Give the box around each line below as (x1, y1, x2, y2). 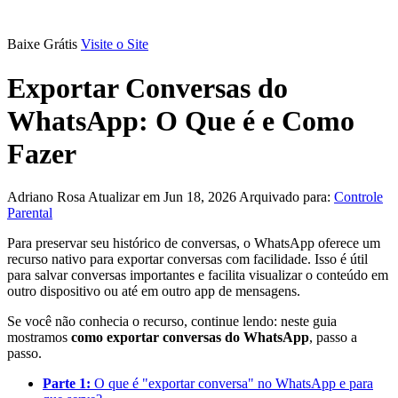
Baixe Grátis (7, 36, 77, 52)
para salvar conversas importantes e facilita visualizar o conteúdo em (7, 267, 388, 283)
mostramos (7, 330, 71, 346)
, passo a (309, 330, 357, 346)
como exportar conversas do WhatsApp (71, 330, 309, 346)
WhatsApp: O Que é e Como (7, 104, 354, 137)
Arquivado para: (239, 189, 334, 205)
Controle (334, 189, 383, 205)
